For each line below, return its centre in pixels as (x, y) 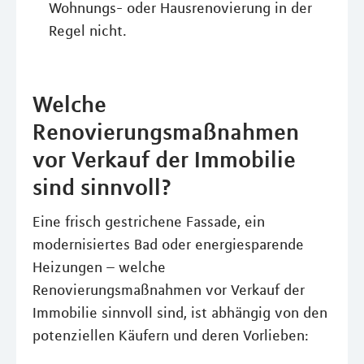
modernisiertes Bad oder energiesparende (168, 245)
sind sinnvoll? (102, 187)
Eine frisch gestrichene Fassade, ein (149, 222)
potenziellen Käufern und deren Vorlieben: (171, 336)
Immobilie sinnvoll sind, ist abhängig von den (180, 313)
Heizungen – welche (99, 267)
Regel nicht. (88, 31)
